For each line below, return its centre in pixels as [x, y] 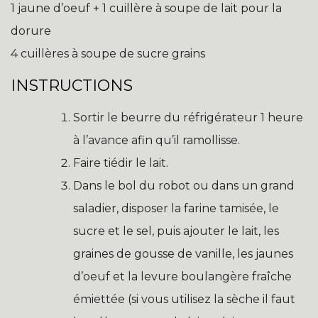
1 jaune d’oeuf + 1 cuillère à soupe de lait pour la [146, 9]
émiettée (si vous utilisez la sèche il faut [184, 300]
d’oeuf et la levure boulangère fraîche [182, 277]
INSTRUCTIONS [72, 86]
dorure [31, 31]
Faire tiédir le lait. [121, 163]
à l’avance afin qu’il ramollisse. [157, 141]
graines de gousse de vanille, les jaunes [183, 254]
